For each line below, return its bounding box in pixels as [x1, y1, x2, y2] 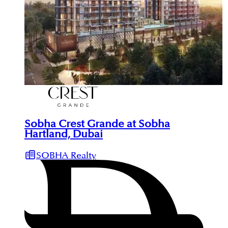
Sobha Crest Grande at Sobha [24, 119, 170, 130]
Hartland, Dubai [24, 129, 103, 140]
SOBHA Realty [36, 151, 96, 160]
